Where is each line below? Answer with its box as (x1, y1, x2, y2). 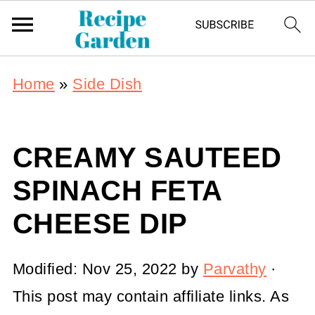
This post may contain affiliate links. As (12, 288, 290, 305)
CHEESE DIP (12, 208, 188, 239)
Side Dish (72, 75, 142, 93)
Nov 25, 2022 (82, 260, 177, 278)
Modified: (12, 260, 82, 278)
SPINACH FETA (12, 175, 222, 206)
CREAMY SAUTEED (12, 142, 282, 173)
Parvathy (202, 260, 266, 278)
